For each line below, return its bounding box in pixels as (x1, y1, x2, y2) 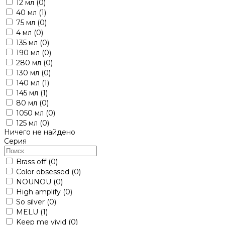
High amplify (16, 187, 63, 196)
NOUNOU (16, 177, 53, 186)
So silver (16, 197, 47, 206)
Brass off (16, 157, 48, 166)
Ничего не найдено (4, 127, 75, 137)
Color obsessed (16, 167, 71, 176)
